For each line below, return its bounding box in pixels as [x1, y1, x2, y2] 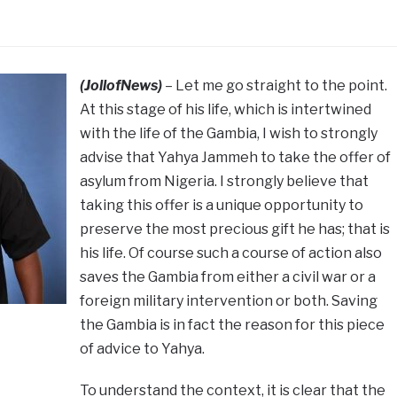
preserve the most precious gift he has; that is [79, 221, 390, 238]
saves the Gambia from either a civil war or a [79, 269, 376, 286]
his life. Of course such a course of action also [79, 245, 382, 262]
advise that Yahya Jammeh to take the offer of [79, 149, 391, 167]
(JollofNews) [79, 77, 162, 95]
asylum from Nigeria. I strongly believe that [79, 173, 369, 191]
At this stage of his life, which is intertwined [79, 101, 371, 119]
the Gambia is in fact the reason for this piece [79, 316, 385, 334]
